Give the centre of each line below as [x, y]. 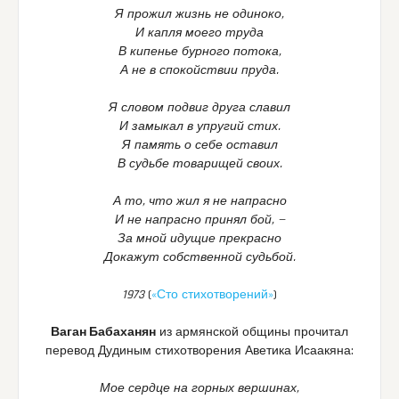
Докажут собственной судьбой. [199, 258]
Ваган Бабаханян [103, 333]
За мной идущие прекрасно [199, 239]
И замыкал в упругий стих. [199, 127]
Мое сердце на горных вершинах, [199, 389]
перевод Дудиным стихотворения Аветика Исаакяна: [199, 351]
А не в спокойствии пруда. [199, 71]
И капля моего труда [199, 33]
